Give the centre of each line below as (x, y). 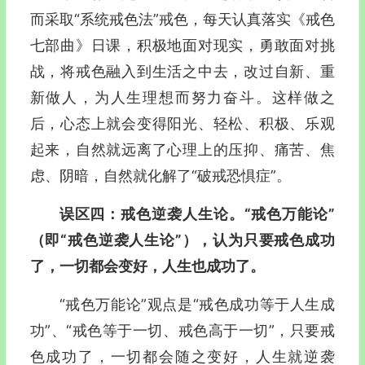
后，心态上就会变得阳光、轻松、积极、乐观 (182, 123)
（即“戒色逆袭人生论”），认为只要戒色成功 (182, 240)
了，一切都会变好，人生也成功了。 (147, 266)
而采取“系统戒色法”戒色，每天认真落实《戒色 (182, 19)
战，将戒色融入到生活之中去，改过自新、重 (182, 71)
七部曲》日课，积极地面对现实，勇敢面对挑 (182, 45)
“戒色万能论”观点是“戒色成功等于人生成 (197, 304)
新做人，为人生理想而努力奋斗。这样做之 (182, 97)
